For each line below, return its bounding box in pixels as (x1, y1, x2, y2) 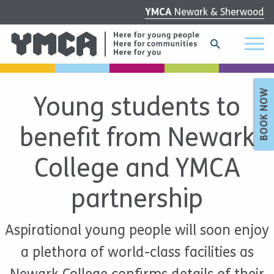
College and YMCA (34, 153, 240, 183)
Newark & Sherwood (174, 6, 264, 18)
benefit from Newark (19, 122, 255, 153)
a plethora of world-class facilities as (20, 243, 254, 261)
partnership (71, 183, 203, 214)
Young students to (34, 92, 240, 122)
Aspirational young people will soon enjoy (5, 221, 269, 239)
